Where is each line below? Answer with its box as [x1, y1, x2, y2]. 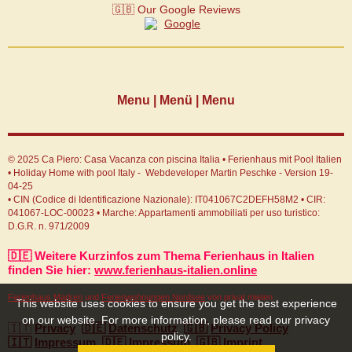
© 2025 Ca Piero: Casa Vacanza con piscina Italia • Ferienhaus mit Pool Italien [8, 154, 342, 165]
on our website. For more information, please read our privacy [22, 313, 330, 326]
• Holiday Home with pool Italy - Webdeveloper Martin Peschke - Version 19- [8, 167, 333, 178]
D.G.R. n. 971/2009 [8, 221, 90, 232]
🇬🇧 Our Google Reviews [112, 3, 240, 16]
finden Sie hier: [8, 263, 94, 277]
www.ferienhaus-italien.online [94, 263, 257, 277]
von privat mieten [205, 292, 273, 302]
